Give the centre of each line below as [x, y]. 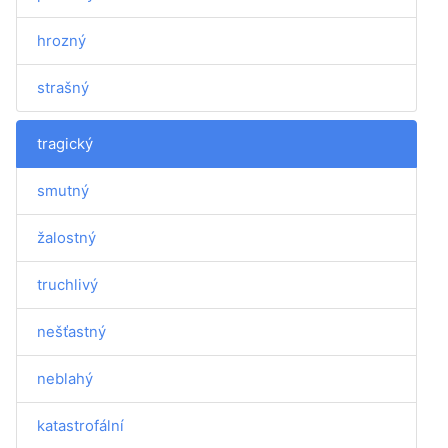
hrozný [61, 40]
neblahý [65, 378]
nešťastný [71, 331]
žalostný [66, 237]
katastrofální [80, 425]
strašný [63, 87]
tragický [65, 143]
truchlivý [67, 284]
